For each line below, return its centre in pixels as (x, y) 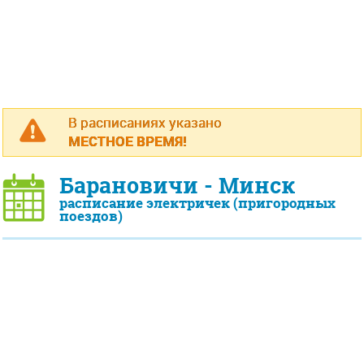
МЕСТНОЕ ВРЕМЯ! (128, 141)
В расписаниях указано (145, 122)
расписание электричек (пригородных (197, 203)
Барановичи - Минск (178, 186)
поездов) (91, 216)
